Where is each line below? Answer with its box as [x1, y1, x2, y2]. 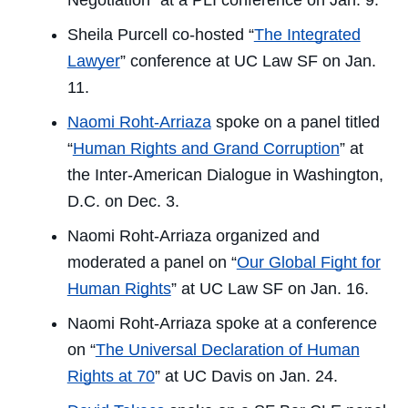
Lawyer [66, 52, 120, 71]
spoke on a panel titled [210, 113, 380, 132]
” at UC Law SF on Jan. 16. [170, 280, 369, 299]
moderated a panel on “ [66, 253, 237, 272]
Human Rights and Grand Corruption [72, 139, 340, 158]
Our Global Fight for [236, 253, 381, 272]
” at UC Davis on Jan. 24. [154, 367, 338, 386]
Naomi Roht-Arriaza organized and [66, 227, 320, 246]
